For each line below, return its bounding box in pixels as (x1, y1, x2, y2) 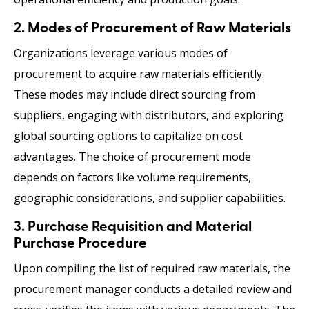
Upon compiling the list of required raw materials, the (14, 260, 290, 276)
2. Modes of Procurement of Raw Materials (14, 21, 291, 36)
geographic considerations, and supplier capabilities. (14, 190, 286, 206)
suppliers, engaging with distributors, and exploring (14, 107, 283, 123)
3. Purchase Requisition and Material (14, 219, 252, 235)
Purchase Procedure (14, 236, 147, 251)
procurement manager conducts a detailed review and (14, 281, 292, 297)
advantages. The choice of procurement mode (14, 148, 251, 164)
